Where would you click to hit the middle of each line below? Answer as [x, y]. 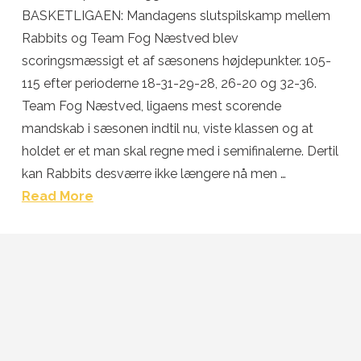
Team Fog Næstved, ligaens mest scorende [151, 106]
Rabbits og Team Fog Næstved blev [130, 38]
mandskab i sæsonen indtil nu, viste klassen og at [167, 129]
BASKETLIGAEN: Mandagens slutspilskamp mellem [176, 16]
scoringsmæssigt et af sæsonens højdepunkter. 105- [176, 61]
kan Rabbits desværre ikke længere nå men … [154, 174]
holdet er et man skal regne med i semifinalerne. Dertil [180, 151]
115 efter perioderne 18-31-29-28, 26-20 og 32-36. [169, 83]
